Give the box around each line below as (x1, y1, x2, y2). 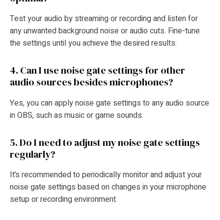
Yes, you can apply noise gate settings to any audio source (10, 97, 209, 109)
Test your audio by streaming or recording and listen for (10, 13, 198, 25)
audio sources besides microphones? (10, 75, 173, 89)
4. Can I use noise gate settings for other (10, 63, 185, 78)
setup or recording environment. (10, 193, 117, 206)
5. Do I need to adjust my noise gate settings (10, 135, 200, 149)
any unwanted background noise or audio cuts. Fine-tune (10, 25, 200, 37)
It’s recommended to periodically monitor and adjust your (10, 169, 202, 181)
